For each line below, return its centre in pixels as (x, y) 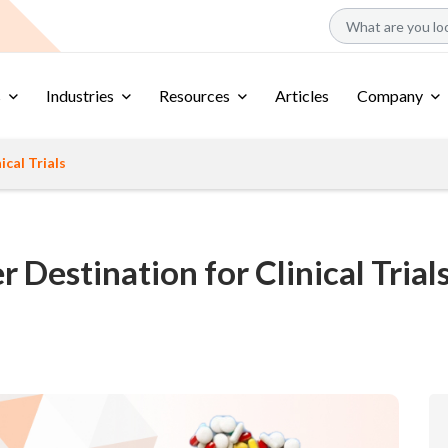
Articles (302, 95)
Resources (194, 95)
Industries (80, 95)
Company (390, 95)
